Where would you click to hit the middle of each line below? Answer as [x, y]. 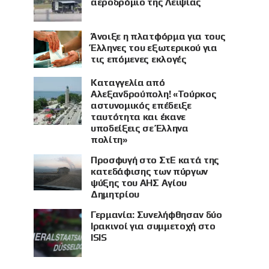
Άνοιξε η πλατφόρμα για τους [158, 36]
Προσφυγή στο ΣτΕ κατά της [155, 160]
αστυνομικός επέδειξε [141, 105]
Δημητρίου [115, 194]
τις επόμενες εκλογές [139, 59]
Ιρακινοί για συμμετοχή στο [153, 226]
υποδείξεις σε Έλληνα [140, 128]
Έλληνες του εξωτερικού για [154, 48]
